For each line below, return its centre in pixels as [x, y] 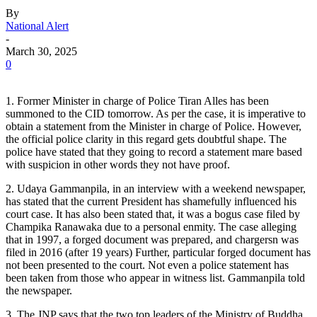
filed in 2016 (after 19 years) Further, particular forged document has [158, 253]
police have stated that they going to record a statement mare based [154, 152]
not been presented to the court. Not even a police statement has [147, 265]
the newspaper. [39, 291]
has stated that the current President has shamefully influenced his [151, 202]
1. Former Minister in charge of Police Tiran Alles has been [137, 101]
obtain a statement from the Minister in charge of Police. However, [154, 127]
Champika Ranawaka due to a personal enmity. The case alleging [151, 227]
